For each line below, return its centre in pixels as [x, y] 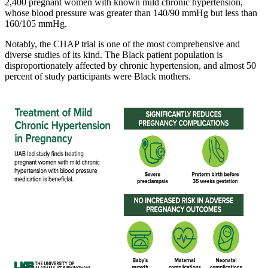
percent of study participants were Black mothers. [98, 76]
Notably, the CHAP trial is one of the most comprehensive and [122, 44]
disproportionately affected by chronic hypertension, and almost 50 [130, 65]
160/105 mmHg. [36, 23]
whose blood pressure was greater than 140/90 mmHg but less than [131, 13]
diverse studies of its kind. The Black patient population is [114, 54]
